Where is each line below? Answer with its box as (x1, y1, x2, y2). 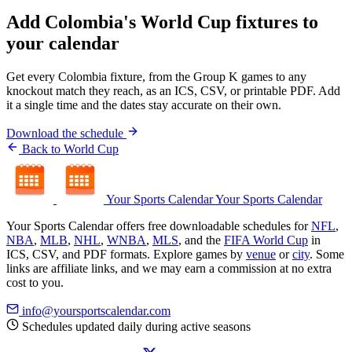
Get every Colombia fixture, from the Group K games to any (6, 69, 306, 83)
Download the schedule (6, 126, 126, 140)
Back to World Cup (22, 141, 119, 156)
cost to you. (6, 275, 64, 289)
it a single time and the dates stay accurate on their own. (6, 97, 281, 112)
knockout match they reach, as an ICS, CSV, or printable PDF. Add (6, 83, 340, 97)
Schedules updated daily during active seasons (19, 319, 251, 333)
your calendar (6, 32, 119, 53)
